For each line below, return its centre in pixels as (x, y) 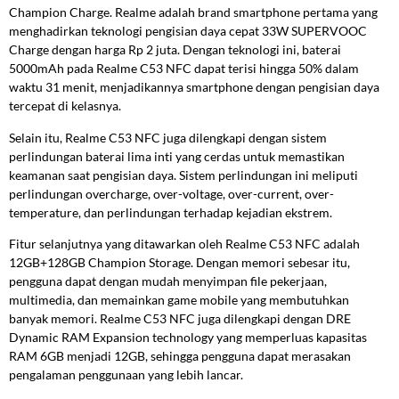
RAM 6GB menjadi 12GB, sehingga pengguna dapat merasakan (180, 356)
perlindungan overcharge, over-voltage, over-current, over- (171, 193)
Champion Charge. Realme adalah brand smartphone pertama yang (193, 12)
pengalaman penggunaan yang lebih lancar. (126, 375)
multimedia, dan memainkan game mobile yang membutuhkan (179, 300)
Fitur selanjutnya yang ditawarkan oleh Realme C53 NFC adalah (184, 244)
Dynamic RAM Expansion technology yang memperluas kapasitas (188, 338)
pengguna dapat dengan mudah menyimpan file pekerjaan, (168, 281)
